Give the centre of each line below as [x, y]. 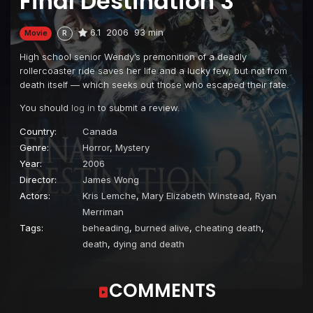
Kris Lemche [109, 195]
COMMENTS [162, 290]
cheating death [228, 227]
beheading [106, 227]
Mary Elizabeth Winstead [196, 195]
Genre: [34, 147]
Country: [38, 131]
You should [45, 107]
